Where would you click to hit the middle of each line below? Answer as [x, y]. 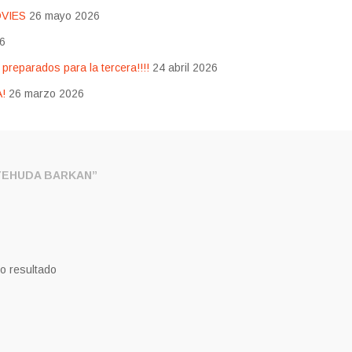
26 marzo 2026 [46, 94]
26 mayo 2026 [64, 16]
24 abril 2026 [185, 68]
